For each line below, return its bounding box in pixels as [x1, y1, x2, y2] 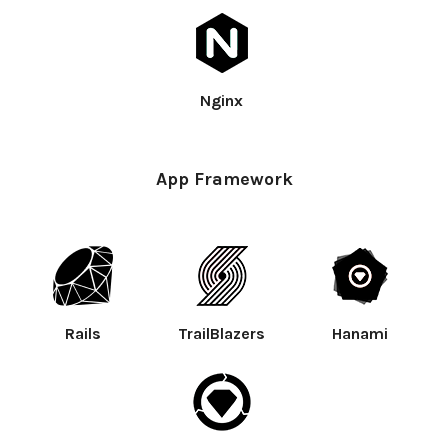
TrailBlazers [178, 323, 265, 343]
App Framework [155, 167, 293, 190]
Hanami [331, 323, 388, 343]
